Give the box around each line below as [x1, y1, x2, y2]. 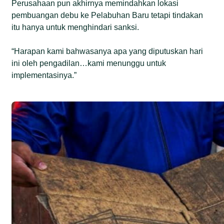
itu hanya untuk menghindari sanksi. [11, 22, 139, 31]
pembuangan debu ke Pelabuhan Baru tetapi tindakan [11, 10, 203, 19]
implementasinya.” [11, 70, 77, 79]
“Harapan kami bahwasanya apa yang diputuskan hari [11, 46, 203, 55]
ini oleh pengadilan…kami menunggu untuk [11, 58, 166, 67]
